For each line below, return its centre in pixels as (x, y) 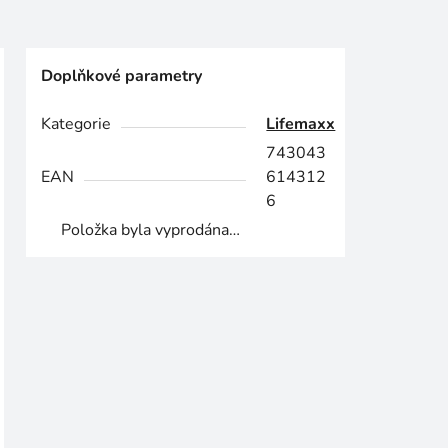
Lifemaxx (301, 124)
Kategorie (76, 124)
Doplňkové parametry (122, 76)
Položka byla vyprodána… (151, 230)
